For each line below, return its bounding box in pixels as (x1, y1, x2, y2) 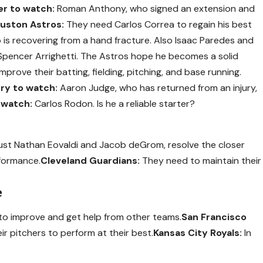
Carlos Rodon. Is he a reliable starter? (32, 97, 195, 110)
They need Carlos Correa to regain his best (64, 18, 252, 31)
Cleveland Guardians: (41, 154, 140, 167)
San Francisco (181, 211, 247, 224)
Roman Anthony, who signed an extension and (55, 2, 255, 15)
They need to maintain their (140, 154, 262, 167)
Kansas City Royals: (153, 227, 242, 240)
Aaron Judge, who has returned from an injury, (58, 82, 258, 95)
